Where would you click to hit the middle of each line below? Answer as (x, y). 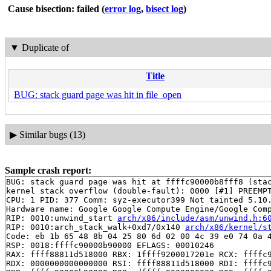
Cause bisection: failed (54, 9)
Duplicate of (45, 47)
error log (123, 9)
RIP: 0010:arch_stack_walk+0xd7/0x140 (96, 227)
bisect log (165, 9)
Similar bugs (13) (52, 134)
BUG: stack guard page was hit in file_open (98, 95)
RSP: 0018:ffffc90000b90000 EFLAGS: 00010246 (110, 245)
